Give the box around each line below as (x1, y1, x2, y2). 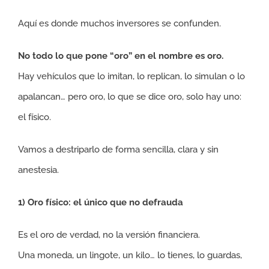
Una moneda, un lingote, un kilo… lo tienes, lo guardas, (18, 250, 242, 261)
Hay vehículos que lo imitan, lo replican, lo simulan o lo (18, 71, 245, 82)
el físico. (18, 112, 51, 122)
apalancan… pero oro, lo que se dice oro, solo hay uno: (18, 91, 241, 102)
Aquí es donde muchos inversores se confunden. (18, 18, 221, 29)
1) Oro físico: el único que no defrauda (18, 197, 183, 208)
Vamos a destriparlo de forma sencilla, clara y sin (18, 144, 219, 155)
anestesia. (18, 165, 59, 175)
